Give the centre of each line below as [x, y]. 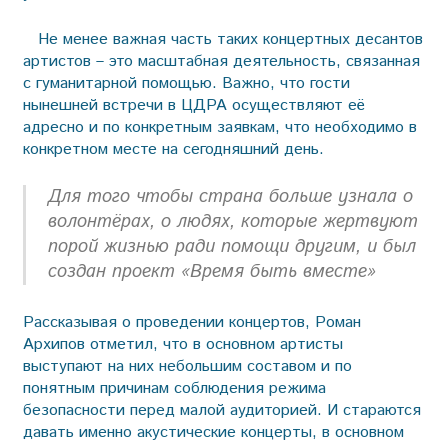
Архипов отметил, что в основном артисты [182, 344]
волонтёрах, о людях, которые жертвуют [233, 221]
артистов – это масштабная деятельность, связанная [221, 61]
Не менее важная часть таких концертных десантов [222, 39]
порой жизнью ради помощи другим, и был [232, 246]
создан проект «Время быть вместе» [212, 271]
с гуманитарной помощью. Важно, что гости [186, 83]
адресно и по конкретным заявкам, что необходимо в [219, 127]
